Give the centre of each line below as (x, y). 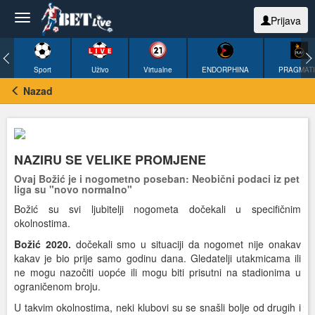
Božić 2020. (43, 244)
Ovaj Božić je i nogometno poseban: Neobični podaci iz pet (157, 179)
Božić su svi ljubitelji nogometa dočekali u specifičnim (157, 209)
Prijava (286, 20)
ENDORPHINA (225, 70)
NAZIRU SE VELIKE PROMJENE (110, 160)
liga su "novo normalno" (73, 189)
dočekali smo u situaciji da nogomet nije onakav (186, 244)
